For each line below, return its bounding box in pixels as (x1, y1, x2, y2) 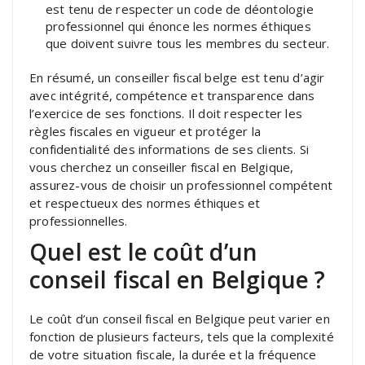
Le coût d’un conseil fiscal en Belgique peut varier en (29, 310, 330, 327)
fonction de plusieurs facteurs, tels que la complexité (29, 328, 334, 345)
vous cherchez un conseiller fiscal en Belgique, (29, 158, 294, 175)
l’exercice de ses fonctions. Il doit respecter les (29, 104, 303, 121)
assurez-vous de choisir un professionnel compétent (29, 176, 333, 193)
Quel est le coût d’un (29, 235, 258, 267)
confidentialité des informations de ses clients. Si (29, 140, 310, 157)
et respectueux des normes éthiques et (29, 194, 261, 211)
